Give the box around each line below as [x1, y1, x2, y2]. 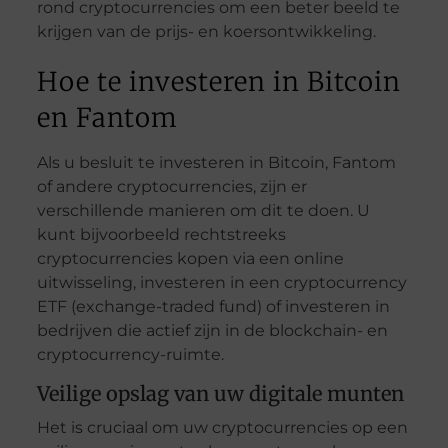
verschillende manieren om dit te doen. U [36, 201, 370, 221]
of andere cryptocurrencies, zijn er [36, 177, 307, 197]
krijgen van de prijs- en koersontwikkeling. [36, 22, 376, 42]
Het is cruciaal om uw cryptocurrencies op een [36, 418, 408, 438]
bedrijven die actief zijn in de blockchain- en [36, 321, 388, 341]
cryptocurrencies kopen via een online [36, 249, 344, 269]
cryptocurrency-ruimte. [36, 345, 224, 365]
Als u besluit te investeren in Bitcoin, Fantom [36, 153, 396, 173]
